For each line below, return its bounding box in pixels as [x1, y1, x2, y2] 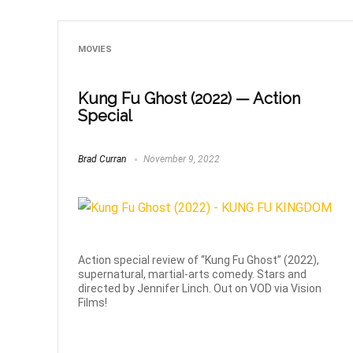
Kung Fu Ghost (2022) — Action [78, 88, 301, 108]
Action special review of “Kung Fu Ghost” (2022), [78, 254, 320, 267]
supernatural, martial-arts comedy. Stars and [78, 268, 307, 281]
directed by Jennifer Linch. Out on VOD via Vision [78, 282, 322, 295]
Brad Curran [78, 154, 127, 165]
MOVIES [78, 43, 113, 54]
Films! [78, 296, 108, 310]
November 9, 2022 [141, 154, 221, 165]
